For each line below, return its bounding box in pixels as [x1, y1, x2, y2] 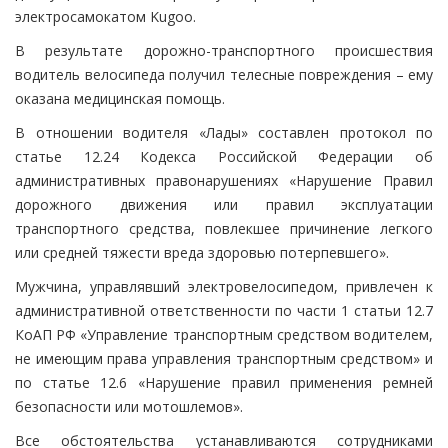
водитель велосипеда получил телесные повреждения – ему [15, 65, 433, 85]
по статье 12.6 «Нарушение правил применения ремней [15, 373, 433, 393]
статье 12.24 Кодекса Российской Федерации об [15, 147, 433, 167]
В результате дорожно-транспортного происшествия [15, 41, 433, 61]
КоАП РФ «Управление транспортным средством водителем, [15, 325, 433, 345]
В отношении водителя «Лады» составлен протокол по [15, 123, 433, 143]
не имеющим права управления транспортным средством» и [15, 349, 433, 369]
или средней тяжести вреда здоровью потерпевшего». [15, 243, 389, 263]
